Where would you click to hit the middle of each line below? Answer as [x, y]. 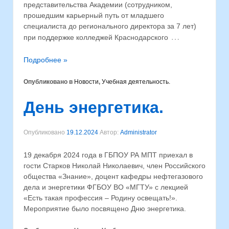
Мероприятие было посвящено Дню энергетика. [105, 208]
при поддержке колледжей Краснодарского [96, 38]
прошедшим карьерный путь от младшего [94, 16]
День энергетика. [94, 107]
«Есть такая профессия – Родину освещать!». [100, 198]
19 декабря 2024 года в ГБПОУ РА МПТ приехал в [108, 155]
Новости [86, 82]
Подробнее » [45, 60]
